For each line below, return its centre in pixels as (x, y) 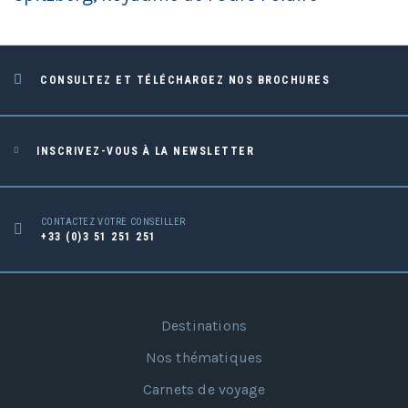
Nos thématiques (204, 357)
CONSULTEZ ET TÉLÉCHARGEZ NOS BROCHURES (185, 80)
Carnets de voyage (204, 389)
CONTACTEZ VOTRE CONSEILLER (113, 221)
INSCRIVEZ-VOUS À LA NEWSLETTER (145, 151)
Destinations (204, 325)
